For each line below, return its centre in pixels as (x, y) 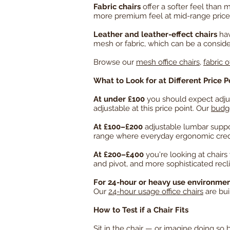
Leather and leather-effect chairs (155, 35)
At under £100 (119, 99)
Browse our (115, 62)
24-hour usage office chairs (156, 192)
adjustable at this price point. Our (152, 109)
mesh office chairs (168, 62)
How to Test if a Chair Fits (141, 210)
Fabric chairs (117, 7)
